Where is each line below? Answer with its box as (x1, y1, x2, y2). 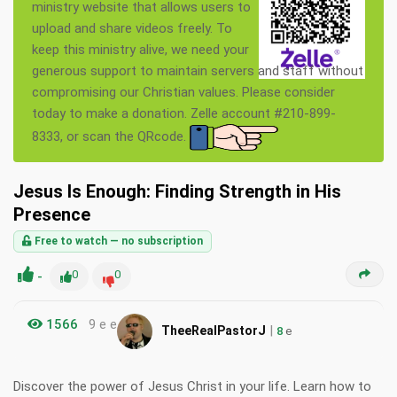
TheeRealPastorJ (161, 323, 266, 338)
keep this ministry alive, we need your (32, 42, 249, 58)
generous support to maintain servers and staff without (32, 63, 363, 80)
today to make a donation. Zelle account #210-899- (32, 105, 336, 122)
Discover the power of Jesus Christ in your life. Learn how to (13, 378, 371, 395)
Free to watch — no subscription (32, 235, 203, 248)
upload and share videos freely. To (32, 20, 232, 37)
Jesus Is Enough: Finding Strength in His (13, 181, 341, 203)
